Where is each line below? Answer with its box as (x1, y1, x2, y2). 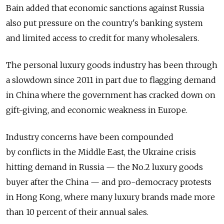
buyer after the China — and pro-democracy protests (6, 177, 211, 187)
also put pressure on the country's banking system (6, 18, 203, 28)
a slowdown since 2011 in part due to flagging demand (6, 75, 216, 85)
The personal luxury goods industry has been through (6, 60, 217, 70)
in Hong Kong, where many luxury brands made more (6, 192, 215, 202)
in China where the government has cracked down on (6, 90, 215, 100)
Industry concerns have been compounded (6, 132, 173, 142)
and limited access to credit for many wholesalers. (6, 33, 199, 43)
